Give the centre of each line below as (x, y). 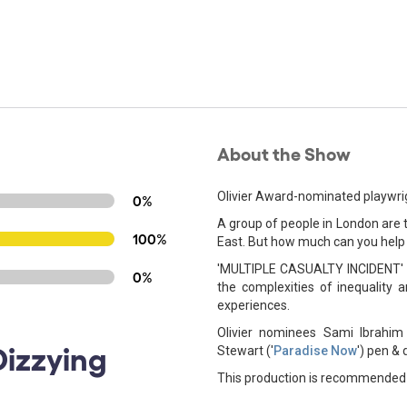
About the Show (284, 153)
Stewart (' (245, 351)
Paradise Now (315, 351)
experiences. (253, 305)
